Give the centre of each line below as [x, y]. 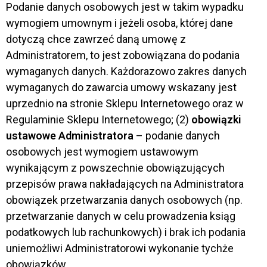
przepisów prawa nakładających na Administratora [125, 184]
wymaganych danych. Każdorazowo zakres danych [126, 72]
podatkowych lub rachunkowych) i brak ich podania [126, 232]
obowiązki [216, 120]
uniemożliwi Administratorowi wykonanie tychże [120, 249]
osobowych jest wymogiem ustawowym [102, 152]
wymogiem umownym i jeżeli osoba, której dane [119, 23]
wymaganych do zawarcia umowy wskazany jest [121, 88]
